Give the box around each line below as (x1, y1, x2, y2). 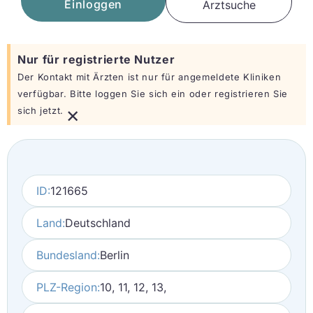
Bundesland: (36, 248, 100, 262)
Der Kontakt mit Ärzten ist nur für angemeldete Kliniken (17, 71, 282, 82)
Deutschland (65, 216, 131, 230)
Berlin (100, 248, 129, 262)
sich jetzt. (17, 105, 64, 116)
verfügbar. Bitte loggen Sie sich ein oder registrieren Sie (17, 88, 289, 99)
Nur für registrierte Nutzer (17, 52, 175, 66)
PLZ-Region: (36, 280, 100, 294)
